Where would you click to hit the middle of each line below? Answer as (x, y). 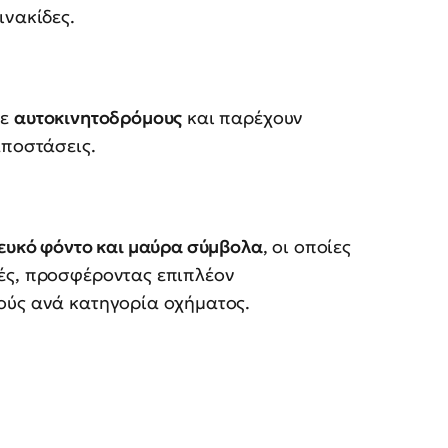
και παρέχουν (243, 118)
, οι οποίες (306, 247)
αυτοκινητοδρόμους (98, 118)
